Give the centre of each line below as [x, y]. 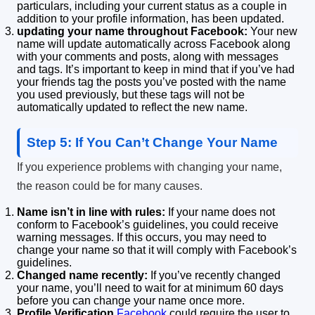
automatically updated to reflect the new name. [132, 107]
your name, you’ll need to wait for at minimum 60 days [150, 288]
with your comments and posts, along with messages [148, 56]
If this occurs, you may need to [192, 237]
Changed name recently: [82, 275]
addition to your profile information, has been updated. [150, 18]
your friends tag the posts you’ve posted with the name [152, 82]
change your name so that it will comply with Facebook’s [157, 250]
